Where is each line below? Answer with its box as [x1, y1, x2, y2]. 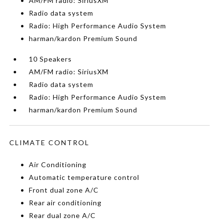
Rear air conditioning [29, 198, 102, 207]
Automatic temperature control [29, 173, 140, 181]
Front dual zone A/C [29, 186, 99, 194]
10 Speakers [29, 55, 72, 63]
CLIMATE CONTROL [9, 138, 90, 147]
